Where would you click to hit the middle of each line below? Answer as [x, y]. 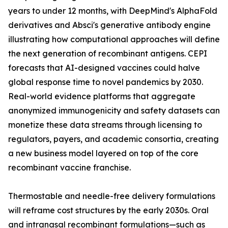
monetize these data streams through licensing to [105, 125]
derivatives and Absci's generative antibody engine [109, 25]
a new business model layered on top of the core [103, 153]
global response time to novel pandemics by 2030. [106, 82]
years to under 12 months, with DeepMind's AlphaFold [113, 11]
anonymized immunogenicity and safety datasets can [114, 111]
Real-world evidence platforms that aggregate [102, 96]
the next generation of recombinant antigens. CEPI [108, 54]
